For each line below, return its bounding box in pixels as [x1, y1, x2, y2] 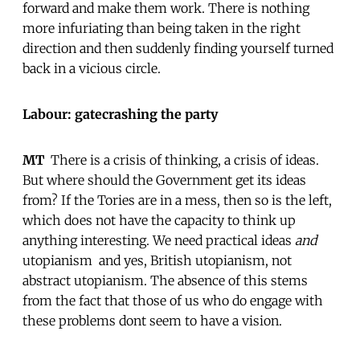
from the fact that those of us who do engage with [22, 292, 323, 309]
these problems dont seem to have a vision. [22, 312, 282, 329]
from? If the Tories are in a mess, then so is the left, [22, 191, 332, 208]
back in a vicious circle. [22, 59, 161, 76]
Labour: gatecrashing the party [22, 105, 218, 122]
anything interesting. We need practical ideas [22, 231, 295, 248]
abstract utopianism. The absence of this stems [22, 272, 308, 288]
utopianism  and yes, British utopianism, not [22, 252, 292, 268]
